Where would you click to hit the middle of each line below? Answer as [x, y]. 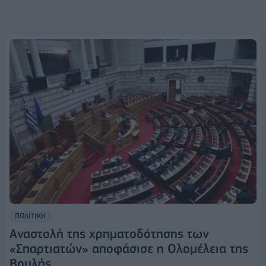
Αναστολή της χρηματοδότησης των [109, 234]
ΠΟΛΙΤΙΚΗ [30, 216]
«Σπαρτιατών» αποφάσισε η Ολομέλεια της [129, 249]
